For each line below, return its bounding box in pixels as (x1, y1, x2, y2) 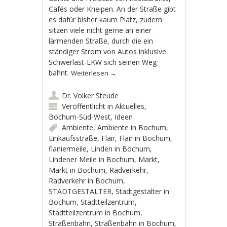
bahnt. (49, 67, 71, 78)
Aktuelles (115, 101, 145, 111)
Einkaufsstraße (49, 133, 98, 143)
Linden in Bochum (91, 143, 150, 154)
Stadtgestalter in (116, 186, 170, 196)
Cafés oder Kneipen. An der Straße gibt (49, 4, 176, 14)
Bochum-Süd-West (49, 111, 111, 122)
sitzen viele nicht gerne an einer (49, 25, 152, 35)
